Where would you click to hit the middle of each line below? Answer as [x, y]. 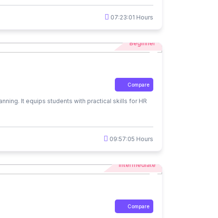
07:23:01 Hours [131, 17]
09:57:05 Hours [131, 139]
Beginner [143, 43]
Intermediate [137, 165]
